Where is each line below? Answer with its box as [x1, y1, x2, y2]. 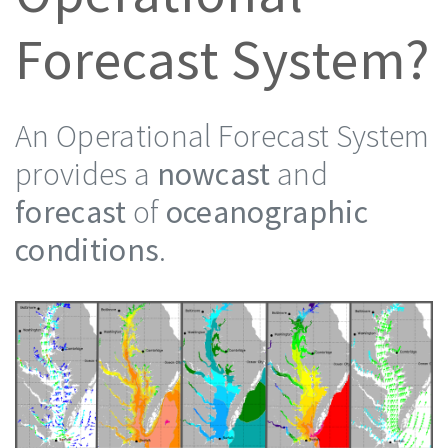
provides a [15, 154, 157, 194]
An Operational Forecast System [15, 116, 430, 156]
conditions [15, 230, 160, 270]
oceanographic [165, 192, 369, 232]
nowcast [156, 154, 271, 194]
